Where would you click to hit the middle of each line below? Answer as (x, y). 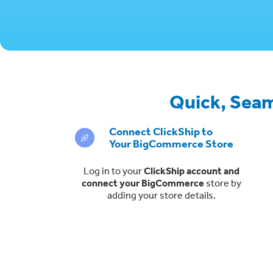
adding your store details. (161, 195)
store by (222, 183)
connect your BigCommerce (143, 183)
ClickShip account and (191, 170)
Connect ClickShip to (161, 131)
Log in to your (113, 170)
